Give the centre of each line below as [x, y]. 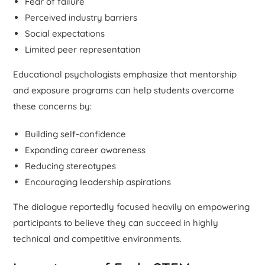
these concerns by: [53, 106]
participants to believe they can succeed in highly [116, 222]
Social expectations [65, 33]
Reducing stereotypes [71, 166]
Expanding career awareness [85, 150]
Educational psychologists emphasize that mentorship [125, 74]
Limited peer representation [83, 49]
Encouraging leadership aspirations [98, 182]
